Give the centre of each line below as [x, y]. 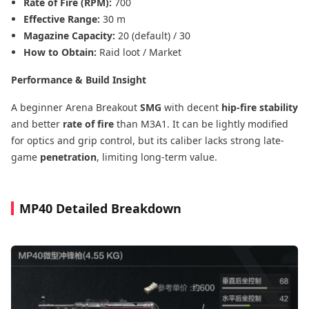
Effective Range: [63, 19]
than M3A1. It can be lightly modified [201, 124]
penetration [68, 157]
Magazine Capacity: [71, 36]
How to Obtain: [61, 52]
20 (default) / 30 [154, 36]
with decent [191, 108]
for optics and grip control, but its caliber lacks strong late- [148, 141]
